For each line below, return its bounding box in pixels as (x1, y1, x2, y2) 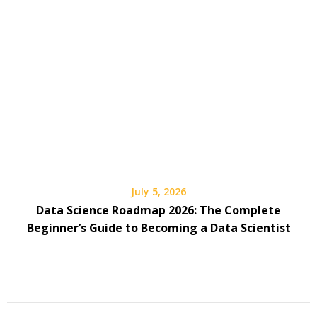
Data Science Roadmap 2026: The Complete (36, 202, 281, 218)
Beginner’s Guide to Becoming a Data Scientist (26, 219, 291, 236)
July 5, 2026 (131, 184, 186, 198)
